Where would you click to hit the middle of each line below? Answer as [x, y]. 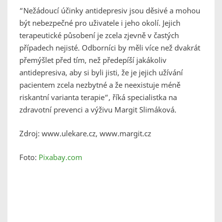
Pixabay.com [60, 157]
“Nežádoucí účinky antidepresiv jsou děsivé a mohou [110, 11]
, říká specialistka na [143, 97]
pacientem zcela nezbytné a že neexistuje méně [100, 85]
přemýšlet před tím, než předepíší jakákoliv [93, 60]
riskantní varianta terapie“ [64, 97]
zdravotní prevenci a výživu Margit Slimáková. [98, 110]
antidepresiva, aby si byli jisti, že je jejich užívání [101, 73]
